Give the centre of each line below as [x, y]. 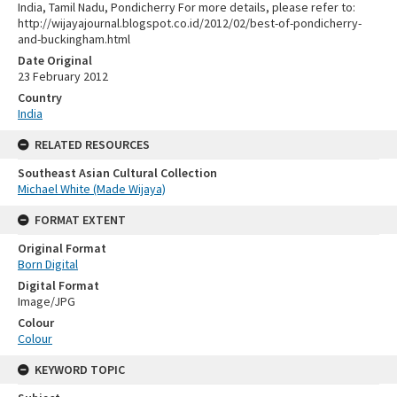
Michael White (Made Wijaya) [92, 189]
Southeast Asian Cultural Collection [117, 173]
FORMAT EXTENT [80, 220]
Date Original [55, 61]
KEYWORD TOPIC [80, 370]
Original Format [62, 249]
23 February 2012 [63, 77]
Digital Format [58, 286]
